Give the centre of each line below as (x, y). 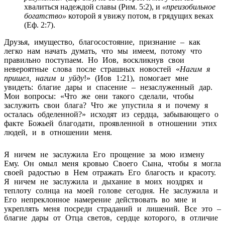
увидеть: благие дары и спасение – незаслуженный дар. (108, 87)
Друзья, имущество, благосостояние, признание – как (102, 42)
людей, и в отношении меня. (58, 132)
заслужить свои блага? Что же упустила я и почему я (106, 105)
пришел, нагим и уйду (44, 78)
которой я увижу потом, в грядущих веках (140, 16)
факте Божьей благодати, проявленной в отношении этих (110, 123)
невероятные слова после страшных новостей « (92, 69)
